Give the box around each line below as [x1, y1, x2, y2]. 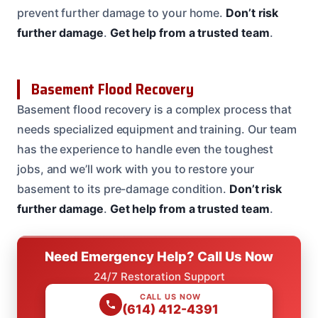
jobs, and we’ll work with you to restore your [17, 161, 255, 176]
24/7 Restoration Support [93, 269, 225, 283]
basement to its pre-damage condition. [17, 181, 229, 196]
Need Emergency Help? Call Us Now [45, 248, 273, 264]
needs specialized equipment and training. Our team [17, 121, 297, 136]
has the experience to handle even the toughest [17, 141, 274, 156]
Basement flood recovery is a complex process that [17, 102, 292, 116]
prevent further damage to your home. [17, 5, 226, 20]
